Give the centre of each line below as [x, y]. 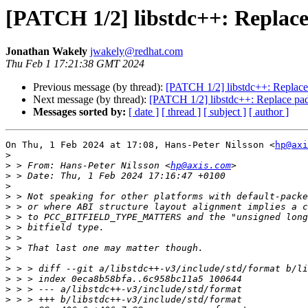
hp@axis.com [201, 166]
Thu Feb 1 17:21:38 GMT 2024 [75, 64]
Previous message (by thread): [99, 87]
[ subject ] [225, 112]
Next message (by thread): [91, 100]
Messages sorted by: [79, 112]
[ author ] [269, 112]
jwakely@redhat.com [136, 52]
